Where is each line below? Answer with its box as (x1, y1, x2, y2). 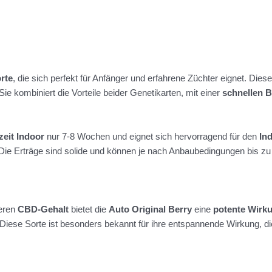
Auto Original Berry (109, 204, 192, 215)
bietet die (69, 204, 109, 215)
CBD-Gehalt (18, 204, 69, 215)
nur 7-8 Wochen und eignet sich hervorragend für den (44, 131, 259, 142)
